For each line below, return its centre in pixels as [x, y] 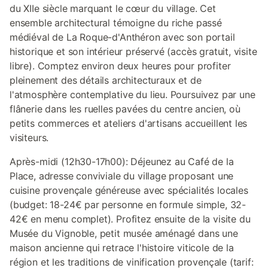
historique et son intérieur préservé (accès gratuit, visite [133, 51]
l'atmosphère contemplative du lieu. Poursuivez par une [133, 95]
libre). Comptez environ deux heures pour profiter [120, 66]
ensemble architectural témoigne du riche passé [116, 23]
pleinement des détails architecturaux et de [106, 80]
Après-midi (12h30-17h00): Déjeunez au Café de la [122, 162]
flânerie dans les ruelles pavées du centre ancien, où [125, 109]
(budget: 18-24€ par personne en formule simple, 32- [128, 205]
